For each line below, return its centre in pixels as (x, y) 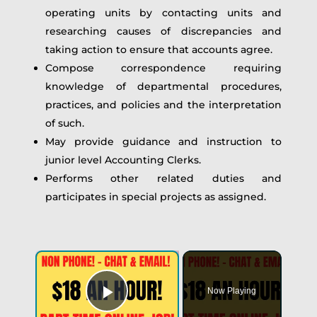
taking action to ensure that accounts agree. (158, 50)
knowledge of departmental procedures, (163, 86)
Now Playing (232, 291)
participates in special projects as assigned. (155, 197)
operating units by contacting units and (163, 13)
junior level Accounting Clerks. (123, 160)
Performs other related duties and (163, 178)
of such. (64, 123)
